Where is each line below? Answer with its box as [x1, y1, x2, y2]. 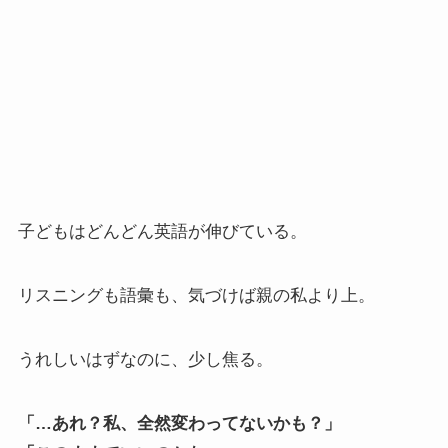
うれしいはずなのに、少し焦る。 [17, 349, 273, 369]
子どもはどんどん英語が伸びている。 [17, 221, 307, 241]
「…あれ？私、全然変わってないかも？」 [17, 413, 341, 433]
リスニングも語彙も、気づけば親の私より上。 [17, 285, 375, 305]
